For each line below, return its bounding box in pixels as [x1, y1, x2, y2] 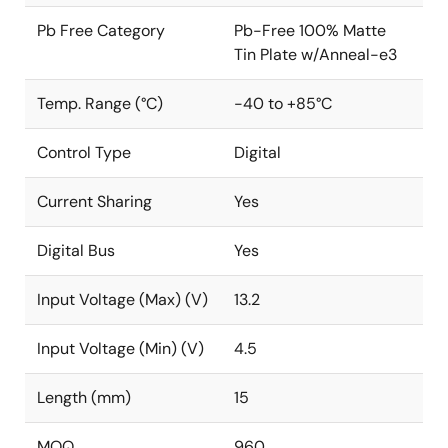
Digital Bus [37, 240, 115, 261]
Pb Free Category [37, 20, 165, 41]
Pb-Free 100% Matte [234, 20, 386, 41]
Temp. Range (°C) [37, 93, 163, 114]
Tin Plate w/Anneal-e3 [234, 44, 397, 65]
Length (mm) [37, 387, 131, 408]
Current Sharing [37, 191, 152, 212]
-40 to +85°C [234, 93, 332, 114]
